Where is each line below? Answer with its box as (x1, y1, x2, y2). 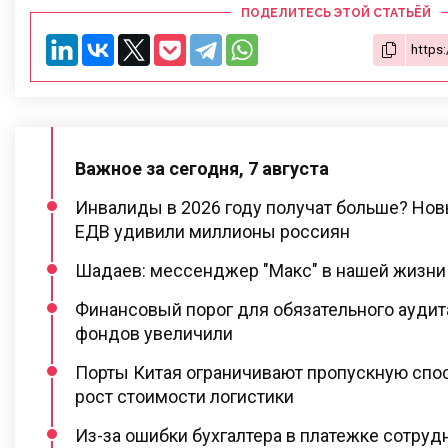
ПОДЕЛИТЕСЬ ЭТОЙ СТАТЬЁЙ (241, 5, 431, 20)
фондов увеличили (75, 322, 233, 344)
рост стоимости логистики (75, 385, 294, 407)
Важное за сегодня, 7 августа (75, 157, 329, 179)
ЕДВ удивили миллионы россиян (75, 220, 350, 242)
